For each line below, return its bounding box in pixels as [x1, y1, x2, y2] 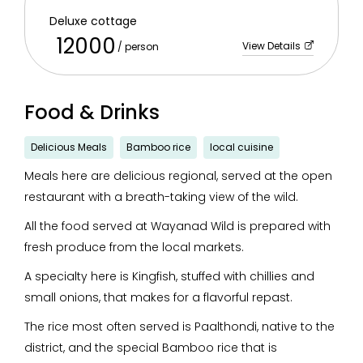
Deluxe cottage [49, 13, 137, 29]
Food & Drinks [24, 99, 160, 126]
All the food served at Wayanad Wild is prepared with [24, 218, 331, 234]
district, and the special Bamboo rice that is [24, 340, 277, 356]
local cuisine [210, 140, 273, 154]
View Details [242, 39, 303, 53]
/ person [117, 40, 159, 53]
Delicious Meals [31, 140, 107, 154]
